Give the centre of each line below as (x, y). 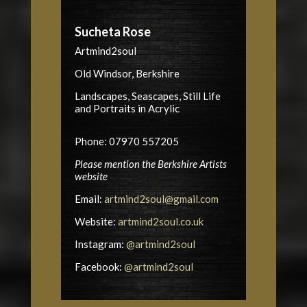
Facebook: (99, 267)
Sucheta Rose (112, 32)
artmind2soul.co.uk (160, 222)
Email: (89, 199)
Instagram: (100, 244)
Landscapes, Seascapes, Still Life (147, 96)
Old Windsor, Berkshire (127, 74)
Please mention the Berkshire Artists (150, 164)
